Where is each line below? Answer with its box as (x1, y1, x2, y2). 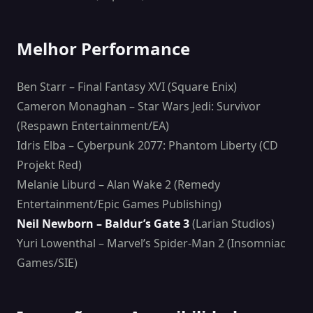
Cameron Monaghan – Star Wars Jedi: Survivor (17, 99, 261, 115)
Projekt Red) (17, 157, 82, 173)
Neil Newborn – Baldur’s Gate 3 (17, 216, 189, 232)
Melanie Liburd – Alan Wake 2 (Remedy (17, 177, 220, 193)
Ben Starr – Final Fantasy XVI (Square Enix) (17, 79, 237, 95)
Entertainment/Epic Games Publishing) (17, 196, 221, 212)
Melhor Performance (17, 37, 190, 61)
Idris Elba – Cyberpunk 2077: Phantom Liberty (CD (17, 138, 278, 154)
